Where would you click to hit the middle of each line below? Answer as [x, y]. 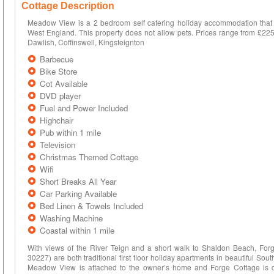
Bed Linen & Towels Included [91, 206]
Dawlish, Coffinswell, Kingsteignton [86, 42]
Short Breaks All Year [78, 181]
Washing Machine [71, 218]
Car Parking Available [78, 194]
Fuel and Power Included [84, 108]
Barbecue [57, 59]
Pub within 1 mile [70, 132]
